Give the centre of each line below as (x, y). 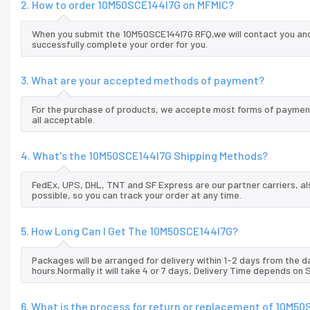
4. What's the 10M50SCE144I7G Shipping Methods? (144, 156)
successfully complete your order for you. (120, 44)
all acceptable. (63, 120)
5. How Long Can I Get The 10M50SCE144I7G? (129, 231)
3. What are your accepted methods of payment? (143, 80)
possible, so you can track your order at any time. (137, 195)
